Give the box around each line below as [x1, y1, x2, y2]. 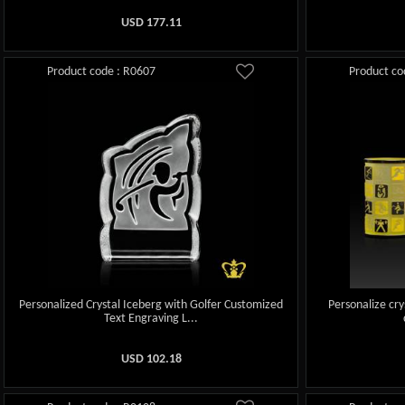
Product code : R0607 [47, 64, 156, 79]
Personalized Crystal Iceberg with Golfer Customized [19, 298, 284, 313]
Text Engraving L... [104, 312, 199, 326]
